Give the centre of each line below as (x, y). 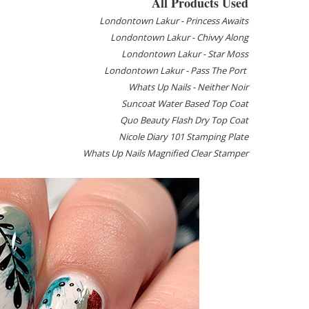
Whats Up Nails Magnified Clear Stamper (165, 153)
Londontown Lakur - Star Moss (185, 54)
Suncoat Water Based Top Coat (185, 103)
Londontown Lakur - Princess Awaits (173, 21)
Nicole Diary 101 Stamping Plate (183, 137)
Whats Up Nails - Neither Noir (188, 87)
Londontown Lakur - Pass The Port (176, 70)
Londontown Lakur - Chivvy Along (179, 37)
